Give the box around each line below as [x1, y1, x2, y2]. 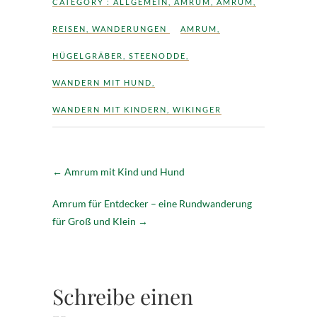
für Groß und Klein [52, 214, 138, 227]
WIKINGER [173, 104, 221, 114]
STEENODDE [129, 50, 186, 60]
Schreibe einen [52, 282, 193, 311]
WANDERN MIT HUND [52, 77, 152, 87]
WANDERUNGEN [92, 23, 167, 33]
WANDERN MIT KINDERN [52, 104, 167, 114]
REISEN [52, 23, 86, 33]
